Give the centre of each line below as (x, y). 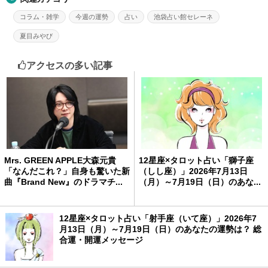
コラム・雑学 (40, 17)
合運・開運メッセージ (101, 240)
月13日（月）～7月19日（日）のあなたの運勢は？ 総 (160, 229)
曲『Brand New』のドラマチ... (63, 182)
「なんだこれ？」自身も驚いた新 (67, 171)
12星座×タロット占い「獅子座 (196, 161)
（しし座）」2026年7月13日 (193, 171)
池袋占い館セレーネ (184, 17)
